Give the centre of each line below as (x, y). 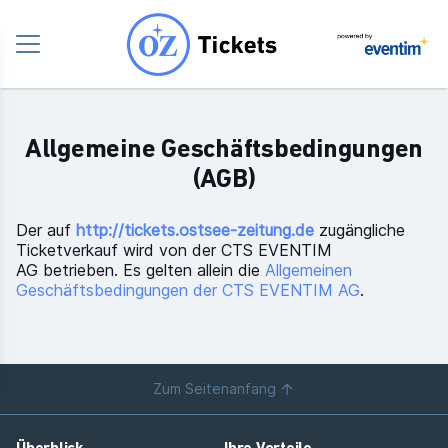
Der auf (46, 230)
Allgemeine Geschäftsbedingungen (224, 150)
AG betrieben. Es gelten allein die (140, 270)
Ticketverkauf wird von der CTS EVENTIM (174, 250)
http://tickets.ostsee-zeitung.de (195, 230)
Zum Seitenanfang (214, 388)
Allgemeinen (308, 270)
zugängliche (359, 230)
